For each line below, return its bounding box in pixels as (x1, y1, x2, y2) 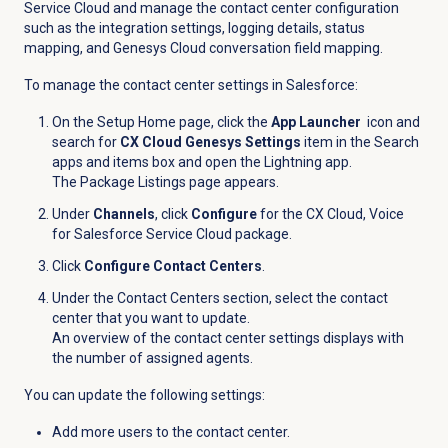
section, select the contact (219, 290, 388, 307)
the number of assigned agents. (51, 350, 253, 367)
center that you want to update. (51, 310, 250, 327)
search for (51, 134, 120, 151)
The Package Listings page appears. (51, 174, 279, 191)
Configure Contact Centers (83, 258, 262, 275)
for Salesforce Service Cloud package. (51, 226, 292, 243)
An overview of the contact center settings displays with (51, 330, 404, 347)
